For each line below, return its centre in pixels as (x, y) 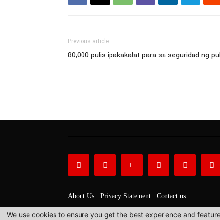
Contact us (171, 196)
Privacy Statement (125, 196)
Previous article (88, 41)
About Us (81, 196)
